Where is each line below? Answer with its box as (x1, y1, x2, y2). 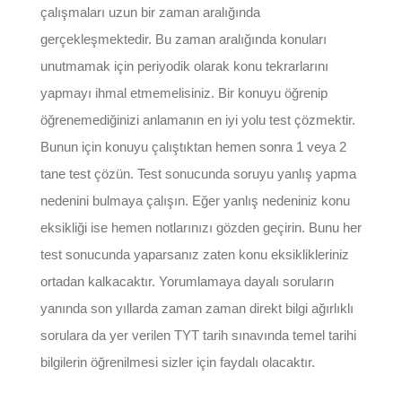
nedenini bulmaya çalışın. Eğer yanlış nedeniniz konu (39, 192, 350, 208)
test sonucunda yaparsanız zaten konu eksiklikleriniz (39, 246, 349, 262)
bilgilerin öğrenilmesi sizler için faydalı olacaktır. (39, 354, 315, 370)
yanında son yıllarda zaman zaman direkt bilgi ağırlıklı (39, 300, 354, 316)
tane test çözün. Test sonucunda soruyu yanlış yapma (39, 165, 356, 181)
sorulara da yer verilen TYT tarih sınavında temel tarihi (39, 327, 356, 343)
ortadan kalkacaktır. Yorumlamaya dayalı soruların (39, 273, 334, 289)
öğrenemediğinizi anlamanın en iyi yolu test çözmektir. (39, 111, 355, 127)
